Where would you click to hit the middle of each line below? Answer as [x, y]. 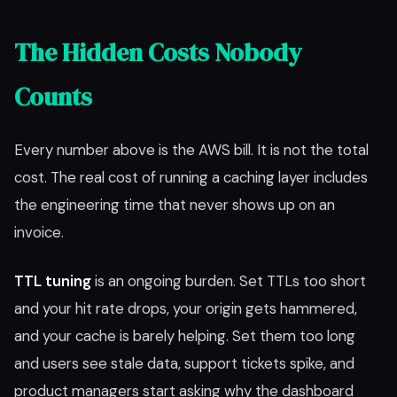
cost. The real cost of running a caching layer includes [191, 177]
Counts [53, 97]
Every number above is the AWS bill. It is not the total [191, 150]
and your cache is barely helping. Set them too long [185, 336]
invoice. [39, 232]
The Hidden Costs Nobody [158, 52]
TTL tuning [53, 281]
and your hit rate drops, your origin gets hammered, [186, 308]
